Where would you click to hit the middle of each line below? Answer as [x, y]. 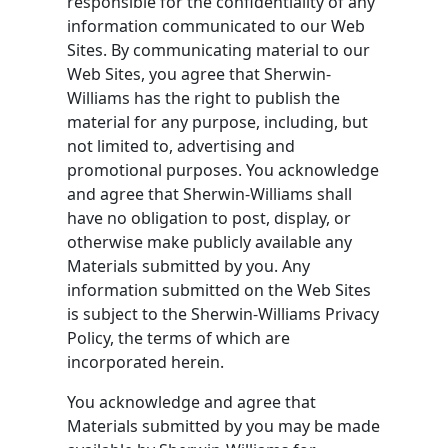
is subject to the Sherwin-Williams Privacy [223, 313]
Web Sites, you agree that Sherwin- [199, 73]
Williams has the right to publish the [204, 97]
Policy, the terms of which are [179, 337]
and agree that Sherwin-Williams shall [210, 193]
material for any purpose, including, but [218, 121]
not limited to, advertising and [181, 145]
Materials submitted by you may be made [224, 425]
